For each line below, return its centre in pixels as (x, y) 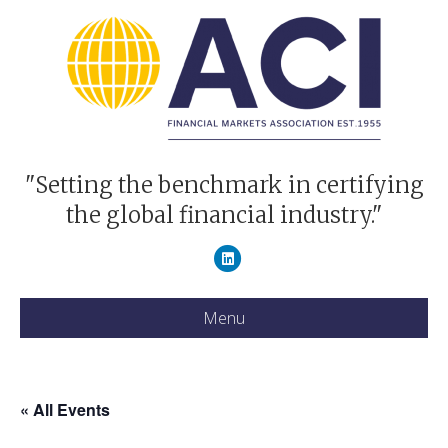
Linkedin (253, 257)
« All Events (65, 409)
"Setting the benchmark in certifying (224, 185)
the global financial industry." (224, 215)
